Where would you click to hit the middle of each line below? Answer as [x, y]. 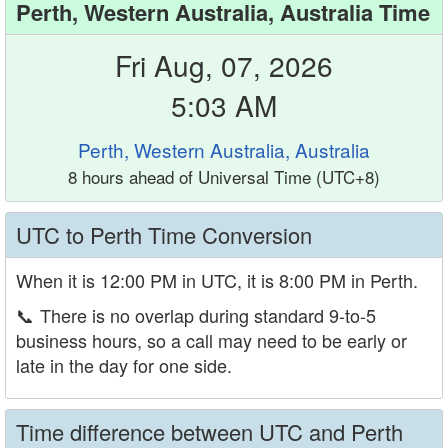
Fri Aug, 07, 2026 [224, 65]
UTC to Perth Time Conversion [164, 234]
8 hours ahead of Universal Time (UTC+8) [224, 176]
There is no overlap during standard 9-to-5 [208, 315]
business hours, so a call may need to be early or [211, 340]
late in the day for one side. [124, 365]
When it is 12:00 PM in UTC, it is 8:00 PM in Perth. [217, 280]
